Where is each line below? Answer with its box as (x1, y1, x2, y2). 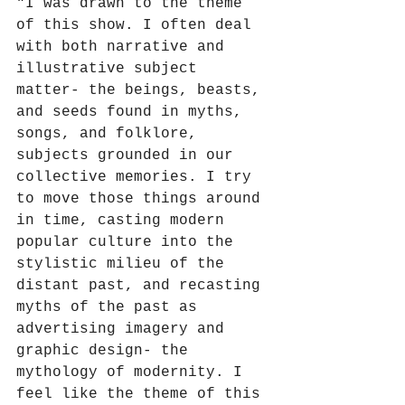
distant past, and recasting (16, 277, 269, 294)
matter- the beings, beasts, (16, 81, 269, 99)
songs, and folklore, (16, 125, 206, 142)
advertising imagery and (16, 320, 233, 337)
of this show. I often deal (16, 16, 260, 33)
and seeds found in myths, (16, 103, 251, 120)
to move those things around (16, 190, 269, 207)
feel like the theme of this (16, 385, 269, 402)
